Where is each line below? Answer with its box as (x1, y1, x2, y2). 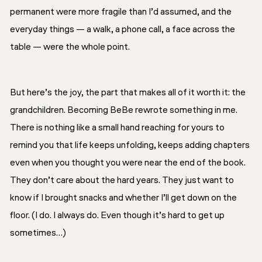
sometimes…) (10, 228, 66, 238)
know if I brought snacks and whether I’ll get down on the (10, 193, 237, 203)
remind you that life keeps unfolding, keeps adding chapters (10, 140, 250, 150)
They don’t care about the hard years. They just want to (10, 175, 234, 185)
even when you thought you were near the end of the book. (10, 158, 246, 168)
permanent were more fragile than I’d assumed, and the (10, 7, 232, 17)
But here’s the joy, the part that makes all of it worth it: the (10, 88, 246, 98)
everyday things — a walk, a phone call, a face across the (10, 25, 235, 35)
